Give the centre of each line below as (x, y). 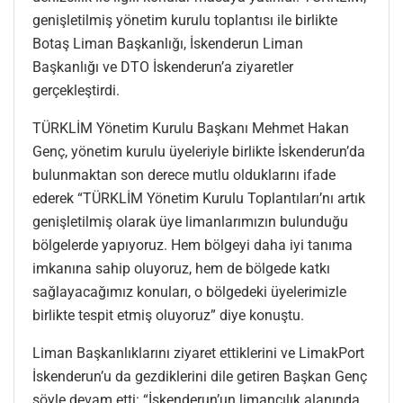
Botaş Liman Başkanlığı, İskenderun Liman (168, 43)
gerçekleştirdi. (76, 90)
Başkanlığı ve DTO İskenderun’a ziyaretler (163, 67)
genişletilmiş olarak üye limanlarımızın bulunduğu (190, 221)
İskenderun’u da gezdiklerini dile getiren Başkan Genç (200, 376)
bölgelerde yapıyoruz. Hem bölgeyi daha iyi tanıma (193, 245)
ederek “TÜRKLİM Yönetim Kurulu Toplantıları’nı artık (199, 198)
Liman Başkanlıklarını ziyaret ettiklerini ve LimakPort (198, 353)
